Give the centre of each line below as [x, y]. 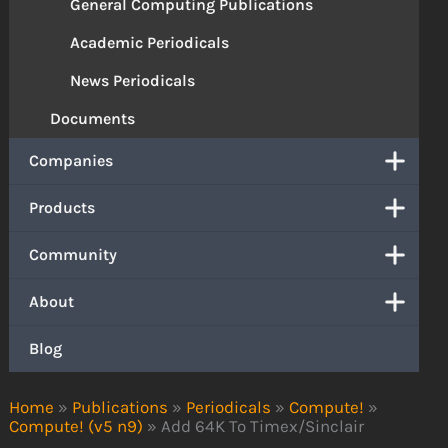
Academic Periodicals [150, 43]
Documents [93, 119]
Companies [71, 161]
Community [73, 255]
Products [62, 208]
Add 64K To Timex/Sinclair [263, 425]
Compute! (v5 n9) [76, 425]
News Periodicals [133, 81]
